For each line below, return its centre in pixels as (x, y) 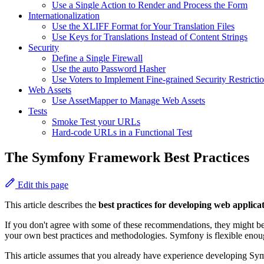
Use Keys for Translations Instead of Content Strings (150, 37)
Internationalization (64, 16)
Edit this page (42, 185)
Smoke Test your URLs (96, 122)
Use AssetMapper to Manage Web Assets (128, 101)
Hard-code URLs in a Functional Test (122, 133)
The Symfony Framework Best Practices (127, 158)
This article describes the (52, 205)
